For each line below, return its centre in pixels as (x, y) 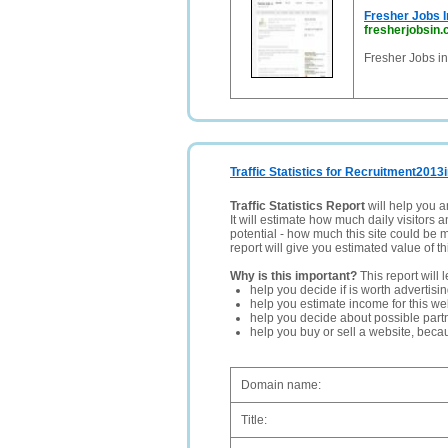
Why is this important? (293, 276)
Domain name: (281, 385)
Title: (254, 420)
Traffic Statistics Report (297, 206)
